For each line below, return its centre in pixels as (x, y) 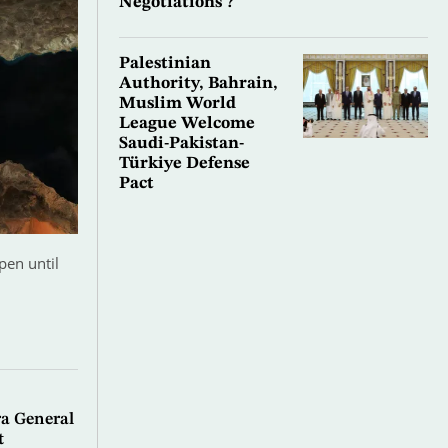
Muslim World (177, 104)
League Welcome (186, 124)
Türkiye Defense (184, 164)
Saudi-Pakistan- (181, 144)
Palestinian (164, 64)
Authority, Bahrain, (198, 84)
